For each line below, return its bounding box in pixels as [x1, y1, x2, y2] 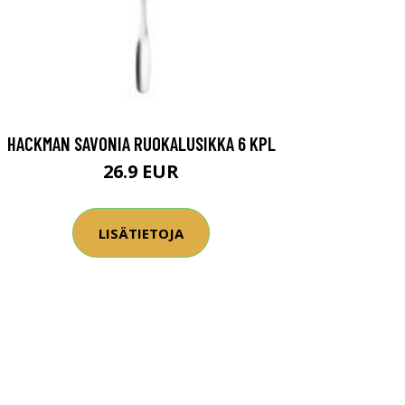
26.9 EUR [103, 159, 179, 184]
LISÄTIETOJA [99, 223, 184, 242]
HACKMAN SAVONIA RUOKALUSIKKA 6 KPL [6, 132, 276, 155]
